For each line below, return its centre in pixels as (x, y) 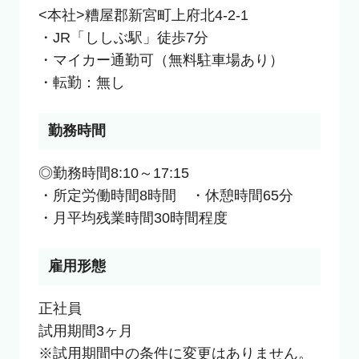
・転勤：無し (81, 83)
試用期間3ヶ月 (85, 331)
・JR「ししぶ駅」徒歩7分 (123, 38)
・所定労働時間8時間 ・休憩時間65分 (165, 196)
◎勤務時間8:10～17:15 (113, 173)
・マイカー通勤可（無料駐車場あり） (161, 61)
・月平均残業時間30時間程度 (133, 218)
